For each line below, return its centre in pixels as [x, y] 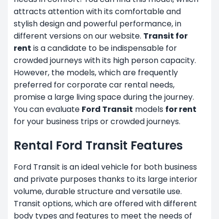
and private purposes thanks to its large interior [106, 179]
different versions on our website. [78, 36]
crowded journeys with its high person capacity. [105, 60]
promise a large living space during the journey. [104, 97]
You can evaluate [48, 109]
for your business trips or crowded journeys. [97, 121]
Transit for [165, 36]
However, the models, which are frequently [96, 72]
